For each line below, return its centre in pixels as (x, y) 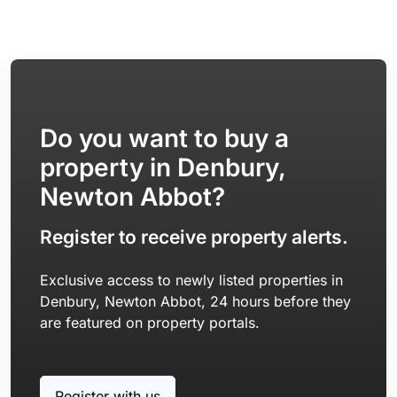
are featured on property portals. (149, 323)
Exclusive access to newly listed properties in (191, 280)
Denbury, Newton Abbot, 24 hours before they (195, 301)
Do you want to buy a (164, 138)
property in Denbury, (162, 167)
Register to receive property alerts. (194, 237)
